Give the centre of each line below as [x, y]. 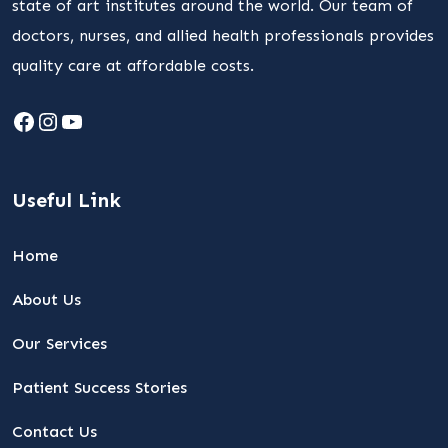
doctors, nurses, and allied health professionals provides [223, 35]
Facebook [65, 120]
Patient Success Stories [99, 387]
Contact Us [54, 431]
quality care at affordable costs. [133, 65]
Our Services [59, 343]
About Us [46, 299]
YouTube [107, 120]
